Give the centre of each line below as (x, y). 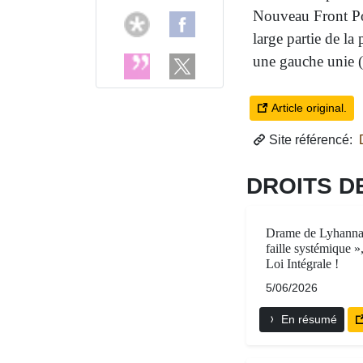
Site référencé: (311, 139)
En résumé (307, 320)
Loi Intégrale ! (302, 264)
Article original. (307, 107)
